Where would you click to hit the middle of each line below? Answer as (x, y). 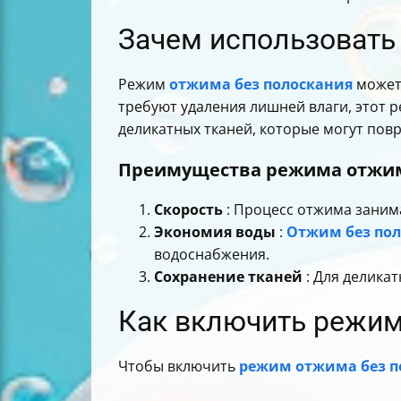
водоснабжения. (212, 254)
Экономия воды (215, 231)
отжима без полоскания (261, 84)
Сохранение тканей (228, 276)
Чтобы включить (179, 366)
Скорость (188, 209)
